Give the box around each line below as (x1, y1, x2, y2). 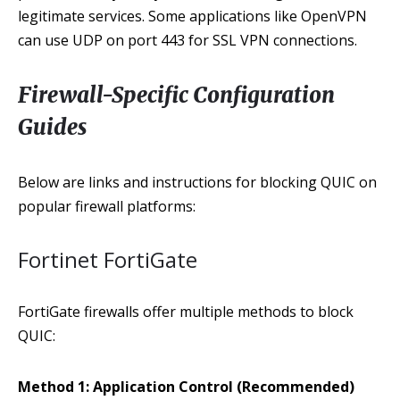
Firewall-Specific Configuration (18, 81, 335, 109)
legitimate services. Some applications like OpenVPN (18, 6, 367, 26)
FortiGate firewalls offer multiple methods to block (18, 302, 354, 321)
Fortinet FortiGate (18, 245, 197, 274)
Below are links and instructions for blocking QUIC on (18, 172, 377, 192)
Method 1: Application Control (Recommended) (18, 377, 354, 396)
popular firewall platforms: (18, 196, 196, 216)
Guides (18, 113, 87, 141)
